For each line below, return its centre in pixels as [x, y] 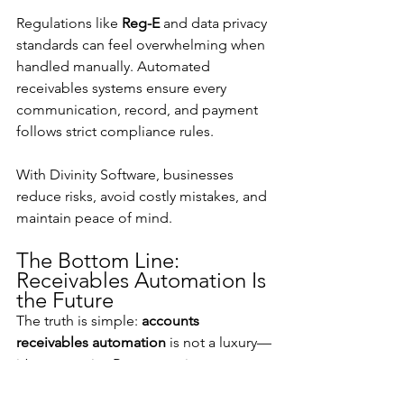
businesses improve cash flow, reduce [139, 385]
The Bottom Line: [101, 260]
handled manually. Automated [115, 66]
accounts [172, 320]
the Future [65, 299]
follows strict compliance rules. [115, 131]
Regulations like [69, 23]
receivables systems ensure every [123, 87]
